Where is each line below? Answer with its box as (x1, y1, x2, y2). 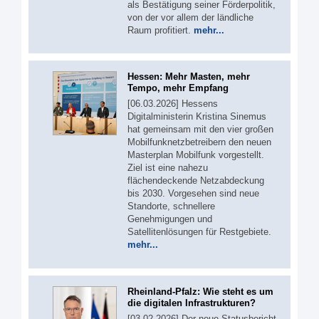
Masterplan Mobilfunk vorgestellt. (127, 150, 264, 161)
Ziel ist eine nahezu (127, 162, 208, 174)
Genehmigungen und (127, 214, 212, 225)
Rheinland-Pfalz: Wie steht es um (127, 286, 273, 297)
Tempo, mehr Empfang (127, 83, 229, 94)
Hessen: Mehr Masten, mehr (127, 71, 250, 83)
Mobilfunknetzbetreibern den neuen (127, 137, 271, 148)
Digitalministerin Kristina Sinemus (127, 111, 266, 122)
